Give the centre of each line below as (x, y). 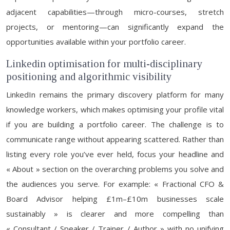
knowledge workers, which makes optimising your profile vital (115, 109)
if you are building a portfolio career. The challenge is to (115, 124)
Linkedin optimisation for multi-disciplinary (104, 64)
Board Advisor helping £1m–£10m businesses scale (115, 199)
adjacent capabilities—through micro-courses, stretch (115, 12)
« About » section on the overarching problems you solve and (115, 169)
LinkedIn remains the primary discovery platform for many (115, 94)
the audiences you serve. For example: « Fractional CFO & (115, 184)
